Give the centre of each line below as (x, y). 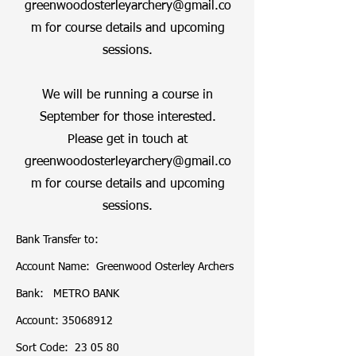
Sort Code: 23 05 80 (68, 348)
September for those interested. (128, 118)
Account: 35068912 (64, 321)
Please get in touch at (128, 140)
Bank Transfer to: (57, 240)
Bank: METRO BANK (68, 294)
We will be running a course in (128, 95)
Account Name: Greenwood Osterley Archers (126, 267)
